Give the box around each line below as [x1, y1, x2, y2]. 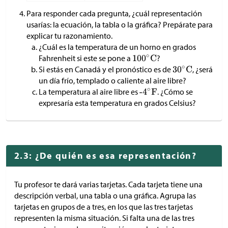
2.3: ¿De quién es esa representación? [14, 150, 196, 162]
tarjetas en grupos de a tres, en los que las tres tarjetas [14, 202, 193, 212]
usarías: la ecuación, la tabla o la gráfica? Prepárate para [26, 19, 213, 30]
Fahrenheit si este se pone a [39, 53, 132, 64]
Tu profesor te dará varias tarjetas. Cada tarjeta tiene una [14, 179, 203, 190]
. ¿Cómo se [157, 87, 193, 97]
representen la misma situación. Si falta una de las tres [14, 213, 194, 223]
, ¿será [192, 64, 213, 75]
